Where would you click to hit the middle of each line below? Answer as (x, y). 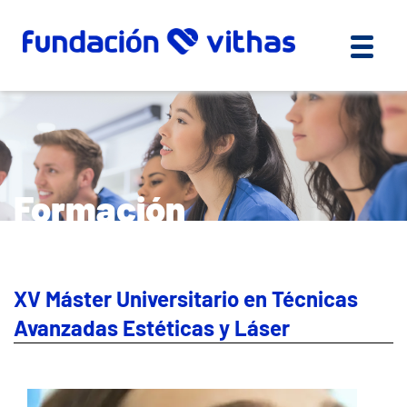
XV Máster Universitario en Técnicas (186, 299)
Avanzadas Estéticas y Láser (152, 328)
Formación (99, 208)
